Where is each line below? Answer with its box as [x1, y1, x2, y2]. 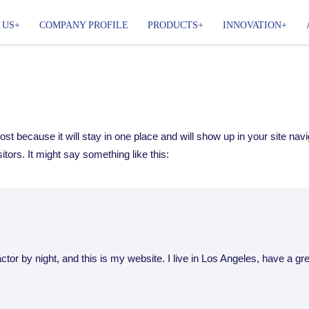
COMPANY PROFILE [39, 20, 129, 30]
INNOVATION [223, 20, 282, 30]
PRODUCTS [148, 20, 199, 30]
